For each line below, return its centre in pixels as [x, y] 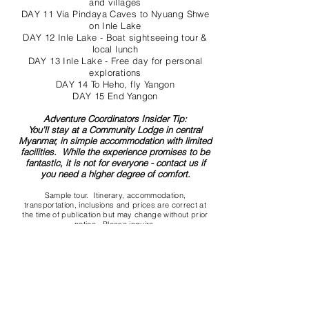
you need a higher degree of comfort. [115, 174]
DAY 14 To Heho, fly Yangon [115, 84]
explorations [115, 72]
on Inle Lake [115, 26]
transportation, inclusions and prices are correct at [115, 205]
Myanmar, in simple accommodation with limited [115, 141]
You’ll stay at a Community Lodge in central [115, 130]
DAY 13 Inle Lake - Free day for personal [115, 61]
